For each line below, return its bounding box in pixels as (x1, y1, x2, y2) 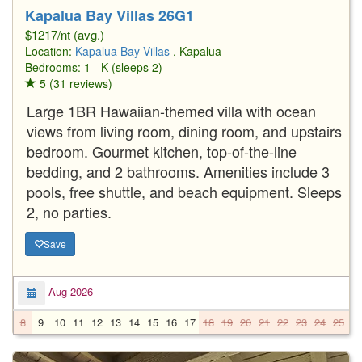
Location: (25, 42, 75, 59)
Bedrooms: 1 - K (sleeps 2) (25, 58, 162, 75)
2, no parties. (27, 200, 112, 222)
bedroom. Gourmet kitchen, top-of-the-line (27, 140, 297, 162)
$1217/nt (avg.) (25, 25, 104, 43)
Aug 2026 (45, 284, 93, 300)
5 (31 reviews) (36, 74, 112, 91)
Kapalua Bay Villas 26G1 (25, 4, 194, 26)
